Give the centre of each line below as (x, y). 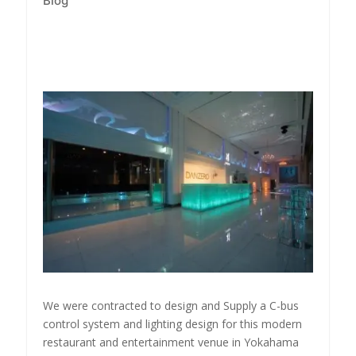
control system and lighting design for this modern (172, 323)
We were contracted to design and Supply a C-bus (170, 305)
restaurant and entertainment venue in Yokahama (170, 342)
